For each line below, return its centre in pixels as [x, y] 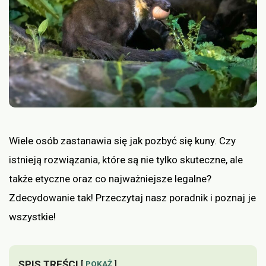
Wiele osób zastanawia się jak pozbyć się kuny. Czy [122, 140]
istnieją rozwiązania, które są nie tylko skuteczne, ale [126, 159]
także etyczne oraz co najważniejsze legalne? [110, 178]
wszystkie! [32, 216]
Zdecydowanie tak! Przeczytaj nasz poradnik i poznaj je [132, 197]
